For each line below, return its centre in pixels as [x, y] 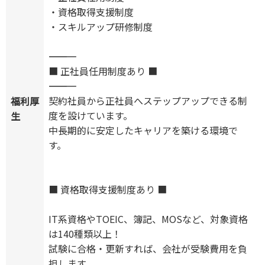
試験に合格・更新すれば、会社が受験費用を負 [148, 249]
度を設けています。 [91, 116]
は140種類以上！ [85, 234]
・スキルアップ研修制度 [101, 27]
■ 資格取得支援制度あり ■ [108, 190]
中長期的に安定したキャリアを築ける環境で [143, 130]
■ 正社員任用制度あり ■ [103, 71]
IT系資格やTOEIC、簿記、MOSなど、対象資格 [148, 219]
